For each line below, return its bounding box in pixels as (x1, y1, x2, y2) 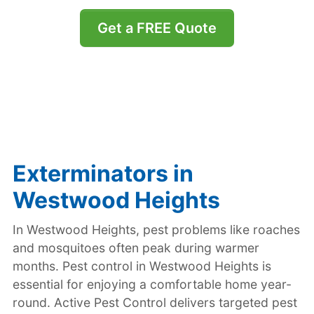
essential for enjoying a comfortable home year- (12, 276, 292, 292)
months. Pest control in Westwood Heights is (12, 258, 271, 273)
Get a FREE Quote (97, 20, 217, 36)
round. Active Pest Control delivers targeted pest (12, 294, 297, 310)
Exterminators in (12, 159, 193, 187)
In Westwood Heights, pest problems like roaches (12, 221, 300, 237)
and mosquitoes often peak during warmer (12, 240, 259, 255)
